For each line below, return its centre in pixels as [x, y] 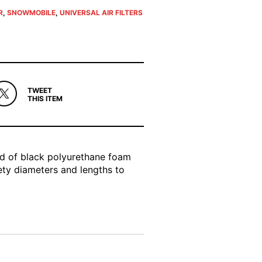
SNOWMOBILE [31, 13]
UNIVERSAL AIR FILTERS [101, 13]
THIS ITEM [45, 98]
